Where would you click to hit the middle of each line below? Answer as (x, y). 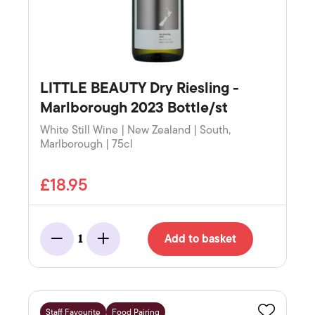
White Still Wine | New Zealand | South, (135, 130)
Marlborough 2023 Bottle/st (134, 108)
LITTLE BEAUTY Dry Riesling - (140, 88)
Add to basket (200, 239)
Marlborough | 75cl (86, 144)
